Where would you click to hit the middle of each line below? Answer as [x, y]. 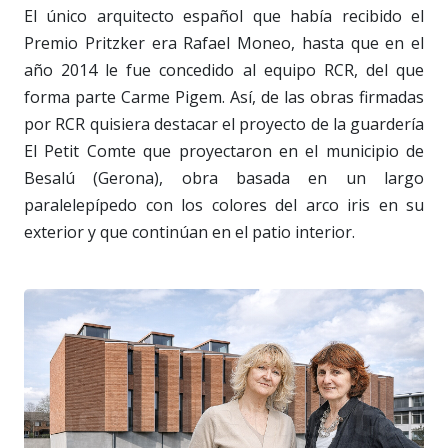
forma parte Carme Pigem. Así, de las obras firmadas [224, 96]
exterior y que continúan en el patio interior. [189, 231]
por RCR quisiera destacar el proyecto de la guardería [224, 123]
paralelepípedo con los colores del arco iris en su [224, 204]
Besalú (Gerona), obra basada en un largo [224, 177]
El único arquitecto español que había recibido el [224, 15]
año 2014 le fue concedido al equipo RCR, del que [224, 69]
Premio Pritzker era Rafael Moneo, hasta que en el [224, 42]
